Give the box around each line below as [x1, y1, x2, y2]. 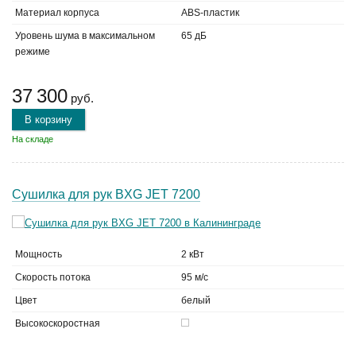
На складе [12, 134, 53, 144]
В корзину [25, 114, 72, 126]
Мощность [15, 249, 62, 260]
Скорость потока [15, 272, 91, 283]
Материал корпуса [15, 7, 99, 18]
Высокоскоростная [15, 318, 100, 329]
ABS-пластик [181, 7, 239, 18]
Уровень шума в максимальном [15, 30, 155, 41]
